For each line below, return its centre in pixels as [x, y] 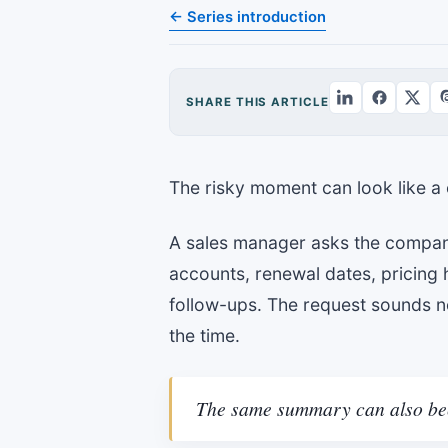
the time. [205, 336]
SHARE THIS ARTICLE [257, 101]
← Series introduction [248, 16]
